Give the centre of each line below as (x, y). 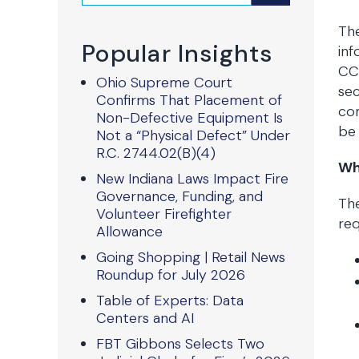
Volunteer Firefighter (164, 214)
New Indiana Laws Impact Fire (192, 179)
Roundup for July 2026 (171, 275)
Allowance (129, 232)
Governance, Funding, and (179, 196)
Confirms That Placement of (189, 100)
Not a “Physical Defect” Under (193, 135)
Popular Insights (177, 53)
